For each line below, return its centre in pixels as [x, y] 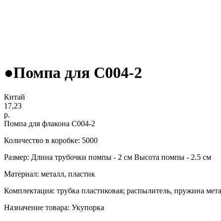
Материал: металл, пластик [50, 174]
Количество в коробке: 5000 [51, 140]
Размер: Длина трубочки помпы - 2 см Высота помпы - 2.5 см [108, 157]
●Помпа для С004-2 [73, 73]
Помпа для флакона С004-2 [50, 123]
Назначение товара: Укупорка [54, 207]
